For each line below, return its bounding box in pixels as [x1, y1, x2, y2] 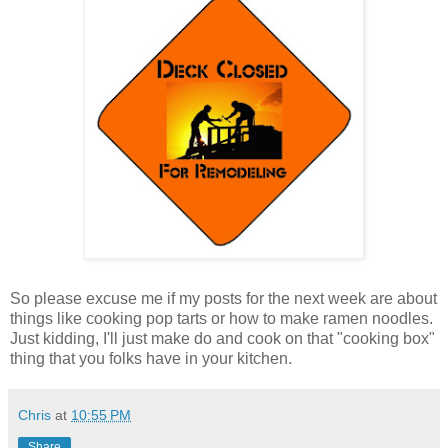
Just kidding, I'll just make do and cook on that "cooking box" [10, 329, 435, 347]
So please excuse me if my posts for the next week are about [10, 289, 437, 307]
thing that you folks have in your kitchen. [10, 349, 292, 367]
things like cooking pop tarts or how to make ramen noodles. [10, 309, 433, 327]
